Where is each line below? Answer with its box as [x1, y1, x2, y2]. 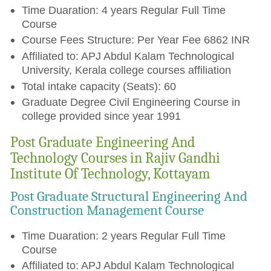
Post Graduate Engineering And [10, 133, 195, 151]
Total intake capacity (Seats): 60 [21, 79, 176, 93]
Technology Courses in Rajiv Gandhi [10, 149, 221, 166]
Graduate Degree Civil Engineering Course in [21, 96, 240, 109]
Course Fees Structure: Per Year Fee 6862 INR [21, 33, 250, 47]
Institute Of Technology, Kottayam [10, 165, 211, 182]
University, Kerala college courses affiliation [21, 63, 231, 76]
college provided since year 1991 [21, 109, 181, 123]
